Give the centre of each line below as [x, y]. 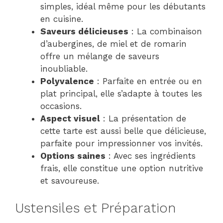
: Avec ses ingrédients [151, 156]
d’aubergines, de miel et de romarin [113, 44]
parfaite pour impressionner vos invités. [121, 143]
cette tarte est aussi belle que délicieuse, [123, 131]
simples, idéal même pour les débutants [123, 6]
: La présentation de [143, 118]
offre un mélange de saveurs [100, 56]
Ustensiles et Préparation [95, 208]
